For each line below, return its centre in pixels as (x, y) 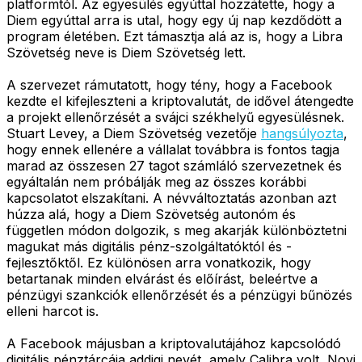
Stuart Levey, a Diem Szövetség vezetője (134, 133)
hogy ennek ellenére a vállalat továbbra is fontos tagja (173, 149)
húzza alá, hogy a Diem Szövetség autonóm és (151, 214)
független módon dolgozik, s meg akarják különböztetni (177, 230)
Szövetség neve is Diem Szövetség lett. (126, 52)
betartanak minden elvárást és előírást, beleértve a (162, 278)
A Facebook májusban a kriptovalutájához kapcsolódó (174, 343)
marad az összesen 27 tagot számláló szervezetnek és (174, 165)
